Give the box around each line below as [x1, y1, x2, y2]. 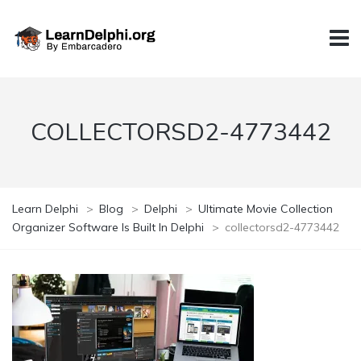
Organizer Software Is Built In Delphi [12, 219, 204, 234]
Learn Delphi [12, 201, 78, 216]
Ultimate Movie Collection [198, 201, 333, 216]
